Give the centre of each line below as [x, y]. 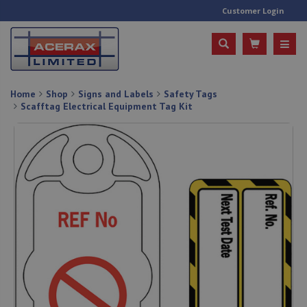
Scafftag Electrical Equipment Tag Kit [107, 106]
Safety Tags [191, 94]
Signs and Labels [116, 94]
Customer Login [253, 11]
